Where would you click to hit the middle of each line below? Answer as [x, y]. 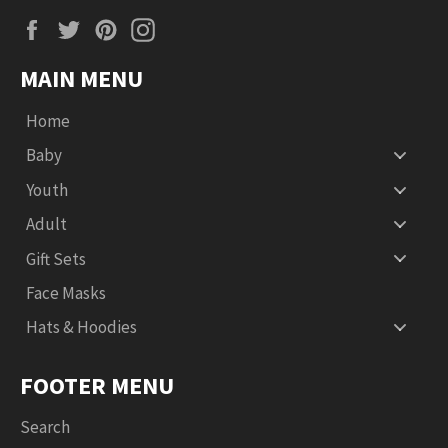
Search [45, 427]
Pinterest [161, 26]
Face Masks [66, 292]
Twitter [117, 26]
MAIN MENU [81, 78]
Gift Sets [56, 258]
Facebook [88, 26]
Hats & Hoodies [81, 327]
